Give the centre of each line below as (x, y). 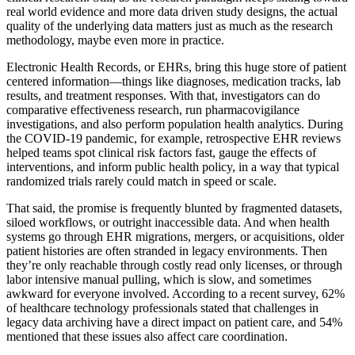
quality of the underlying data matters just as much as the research (170, 25)
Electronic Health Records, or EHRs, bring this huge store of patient (176, 67)
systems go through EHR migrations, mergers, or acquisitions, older (175, 236)
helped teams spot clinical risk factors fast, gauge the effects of (161, 152)
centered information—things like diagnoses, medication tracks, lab (174, 81)
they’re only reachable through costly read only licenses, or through (174, 265)
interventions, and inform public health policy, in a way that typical (173, 166)
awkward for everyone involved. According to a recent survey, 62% (176, 293)
